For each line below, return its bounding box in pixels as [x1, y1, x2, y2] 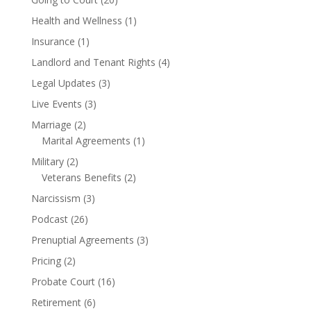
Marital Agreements [41, 133, 131, 147]
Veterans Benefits [41, 170, 121, 184]
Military [31, 154, 64, 168]
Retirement [31, 295, 81, 309]
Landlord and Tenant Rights [31, 55, 155, 69]
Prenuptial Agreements [31, 233, 134, 246]
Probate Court [31, 274, 95, 288]
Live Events [31, 96, 82, 110]
